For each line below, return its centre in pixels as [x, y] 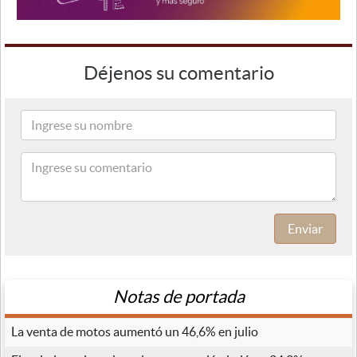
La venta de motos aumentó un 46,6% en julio [135, 331]
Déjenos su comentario [178, 73]
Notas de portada [178, 296]
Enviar [305, 228]
